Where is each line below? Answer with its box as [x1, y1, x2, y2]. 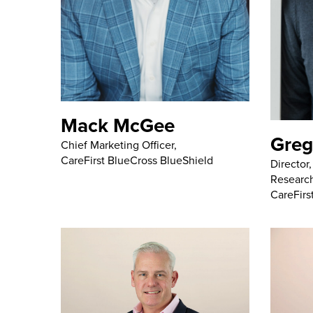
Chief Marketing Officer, [61, 136, 177, 153]
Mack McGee [61, 110, 175, 139]
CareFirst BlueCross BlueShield [61, 152, 213, 168]
